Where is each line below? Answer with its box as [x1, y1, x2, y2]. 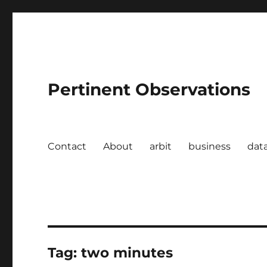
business [188, 140, 231, 152]
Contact [48, 140, 87, 152]
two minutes [81, 244, 173, 261]
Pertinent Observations [48, 79, 251, 100]
